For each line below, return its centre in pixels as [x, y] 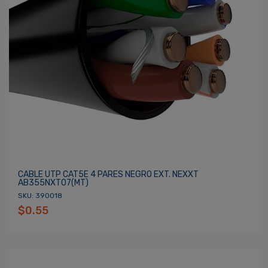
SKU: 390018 [40, 196]
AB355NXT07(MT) [53, 183]
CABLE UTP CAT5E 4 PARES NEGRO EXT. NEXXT [108, 174]
